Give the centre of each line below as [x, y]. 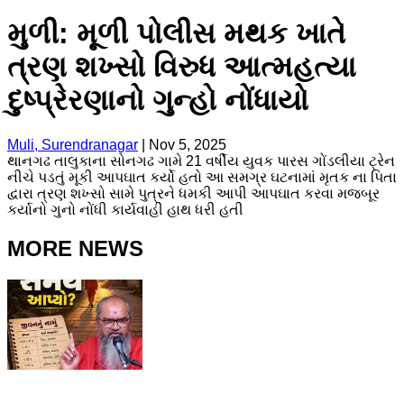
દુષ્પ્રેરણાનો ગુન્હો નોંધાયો [158, 101]
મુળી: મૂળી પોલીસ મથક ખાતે [176, 34]
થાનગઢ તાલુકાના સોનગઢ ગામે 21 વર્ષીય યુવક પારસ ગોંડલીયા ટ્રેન [201, 161]
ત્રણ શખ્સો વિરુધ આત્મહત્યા [182, 67]
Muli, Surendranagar [73, 144]
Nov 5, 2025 [188, 144]
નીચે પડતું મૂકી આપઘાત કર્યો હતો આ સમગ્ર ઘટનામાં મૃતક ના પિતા [202, 177]
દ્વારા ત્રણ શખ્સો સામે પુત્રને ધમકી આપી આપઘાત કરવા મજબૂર [193, 193]
